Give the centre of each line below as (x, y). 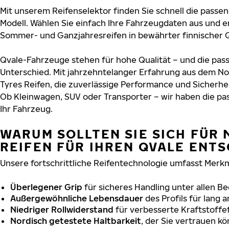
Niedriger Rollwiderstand (62, 209)
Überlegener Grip (46, 187)
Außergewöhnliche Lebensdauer (77, 198)
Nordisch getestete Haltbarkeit (76, 221)
